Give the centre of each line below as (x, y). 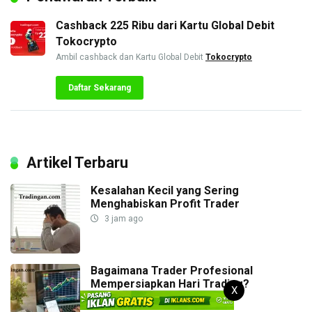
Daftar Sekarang (100, 87)
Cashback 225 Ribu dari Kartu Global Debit (165, 25)
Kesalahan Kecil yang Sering (165, 190)
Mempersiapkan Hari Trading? (170, 283)
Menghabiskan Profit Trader (165, 203)
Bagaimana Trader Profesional (172, 270)
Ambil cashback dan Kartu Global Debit (131, 57)
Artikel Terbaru (77, 162)
